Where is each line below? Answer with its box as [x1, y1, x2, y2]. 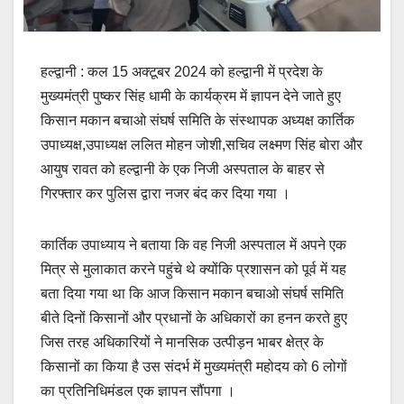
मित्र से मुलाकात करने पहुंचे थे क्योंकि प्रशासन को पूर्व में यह [41, 261, 346, 277]
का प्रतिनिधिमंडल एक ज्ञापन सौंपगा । [41, 382, 235, 399]
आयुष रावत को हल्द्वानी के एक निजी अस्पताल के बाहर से [41, 161, 325, 177]
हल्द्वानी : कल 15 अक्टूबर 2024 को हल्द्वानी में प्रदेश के [41, 63, 323, 79]
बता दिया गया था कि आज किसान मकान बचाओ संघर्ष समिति [41, 285, 344, 301]
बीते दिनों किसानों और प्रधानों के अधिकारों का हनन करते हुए [41, 309, 347, 326]
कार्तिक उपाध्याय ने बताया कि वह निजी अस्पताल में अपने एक [41, 236, 346, 252]
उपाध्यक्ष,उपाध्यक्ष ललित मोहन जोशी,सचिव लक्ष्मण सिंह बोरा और [41, 136, 363, 152]
